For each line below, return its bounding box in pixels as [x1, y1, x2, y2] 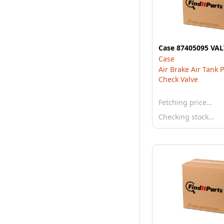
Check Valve [158, 74, 198, 84]
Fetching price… [158, 97, 212, 107]
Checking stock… [158, 112, 214, 121]
